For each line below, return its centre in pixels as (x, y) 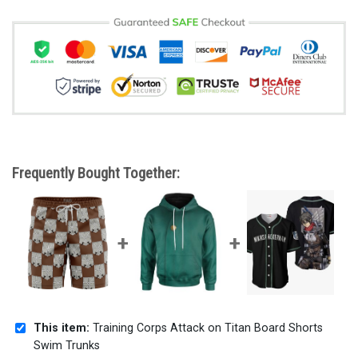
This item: (62, 328)
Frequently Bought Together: (96, 173)
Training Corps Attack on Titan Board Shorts (206, 328)
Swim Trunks (67, 346)
